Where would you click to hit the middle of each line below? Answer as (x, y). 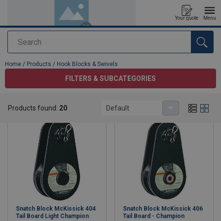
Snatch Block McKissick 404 (56, 209)
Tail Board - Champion (154, 216)
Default (118, 108)
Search (21, 42)
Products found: (34, 108)
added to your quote (39, 55)
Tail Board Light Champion (52, 216)
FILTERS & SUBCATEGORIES (110, 78)
